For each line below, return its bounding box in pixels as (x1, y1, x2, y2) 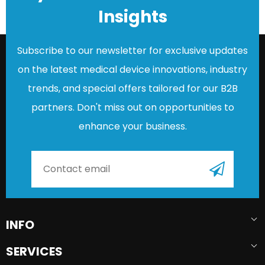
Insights (98, 5, 167, 28)
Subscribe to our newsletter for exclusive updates (17, 43, 248, 57)
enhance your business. (78, 119, 187, 133)
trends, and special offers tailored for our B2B (27, 81, 238, 95)
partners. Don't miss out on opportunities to (31, 100, 234, 114)
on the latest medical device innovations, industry (18, 62, 247, 76)
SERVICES (6, 243, 63, 260)
